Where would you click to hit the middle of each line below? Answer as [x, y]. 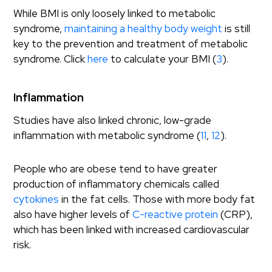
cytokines [36, 199]
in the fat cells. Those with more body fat [157, 199]
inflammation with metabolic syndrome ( [107, 135]
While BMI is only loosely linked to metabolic [115, 13]
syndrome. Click [51, 59]
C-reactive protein [175, 214]
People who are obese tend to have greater [116, 169]
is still [236, 29]
